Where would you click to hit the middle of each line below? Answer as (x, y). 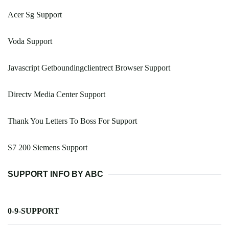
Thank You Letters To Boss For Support (72, 121)
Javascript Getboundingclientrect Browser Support (89, 68)
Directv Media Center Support (56, 95)
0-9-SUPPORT (33, 211)
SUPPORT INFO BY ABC (55, 174)
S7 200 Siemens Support (48, 148)
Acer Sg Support (35, 15)
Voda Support (30, 41)
